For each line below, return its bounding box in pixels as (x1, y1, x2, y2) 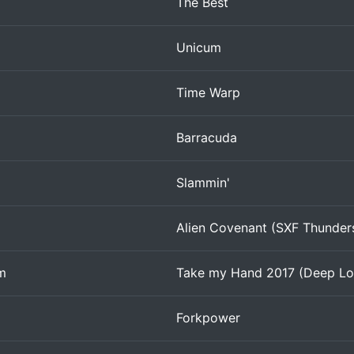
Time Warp (176, 85, 240, 100)
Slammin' (176, 175, 230, 190)
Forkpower (176, 310, 240, 326)
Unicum (176, 40, 221, 55)
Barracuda (176, 130, 237, 145)
